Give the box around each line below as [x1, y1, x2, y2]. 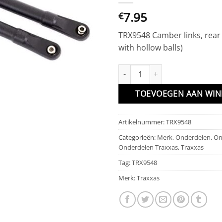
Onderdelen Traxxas [118, 142, 178, 152]
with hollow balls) [118, 42, 183, 53]
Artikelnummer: [118, 117, 166, 126]
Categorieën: [118, 132, 157, 142]
